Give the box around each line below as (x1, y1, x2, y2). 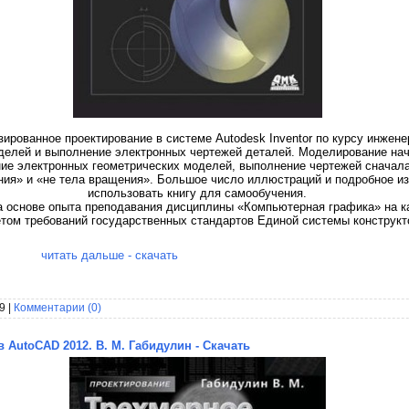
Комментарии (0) (14, 301, 101, 313)
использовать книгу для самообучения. (88, 185, 307, 200)
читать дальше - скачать (41, 247, 178, 262)
